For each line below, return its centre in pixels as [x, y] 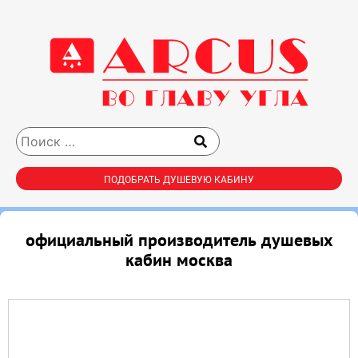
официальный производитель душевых [179, 240]
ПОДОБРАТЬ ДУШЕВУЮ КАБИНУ [179, 180]
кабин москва [179, 260]
